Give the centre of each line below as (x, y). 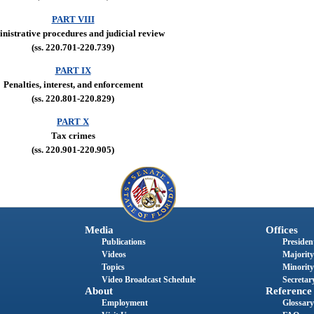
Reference (288, 291)
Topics (113, 267)
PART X (73, 122)
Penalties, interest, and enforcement (73, 84)
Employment (124, 302)
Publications (123, 241)
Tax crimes (73, 136)
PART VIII (73, 19)
